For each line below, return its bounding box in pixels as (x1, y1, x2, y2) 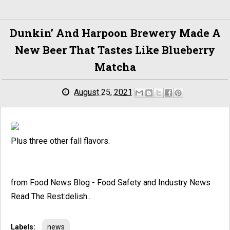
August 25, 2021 (74, 87, 132, 97)
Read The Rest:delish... (11, 191, 92, 201)
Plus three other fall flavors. (11, 136, 110, 146)
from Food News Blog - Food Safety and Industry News (11, 178, 210, 187)
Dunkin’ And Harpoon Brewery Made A (9, 26, 221, 40)
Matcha (94, 60, 136, 74)
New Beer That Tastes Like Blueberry (15, 43, 215, 57)
